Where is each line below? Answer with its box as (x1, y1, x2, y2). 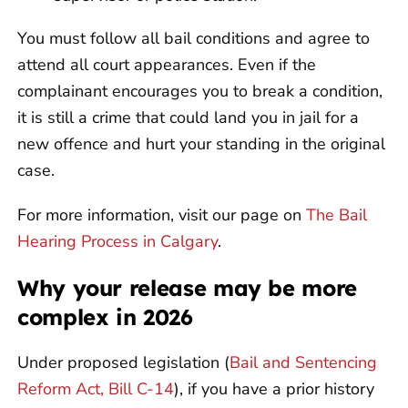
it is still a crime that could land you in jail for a (17, 106, 359, 128)
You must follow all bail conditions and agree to (17, 26, 370, 49)
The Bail (306, 203, 367, 226)
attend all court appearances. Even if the (17, 53, 316, 76)
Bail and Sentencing (229, 351, 377, 373)
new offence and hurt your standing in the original (17, 132, 385, 155)
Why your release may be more (17, 273, 357, 301)
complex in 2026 (17, 302, 193, 331)
